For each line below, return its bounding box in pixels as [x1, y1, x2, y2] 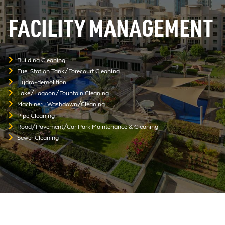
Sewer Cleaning [17, 134, 59, 141]
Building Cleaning [17, 57, 65, 64]
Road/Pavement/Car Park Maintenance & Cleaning [17, 123, 158, 130]
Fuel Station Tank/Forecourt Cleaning [17, 68, 120, 75]
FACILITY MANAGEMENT [9, 20, 213, 44]
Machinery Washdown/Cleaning [17, 101, 105, 108]
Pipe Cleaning [17, 112, 55, 119]
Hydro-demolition [17, 79, 66, 86]
